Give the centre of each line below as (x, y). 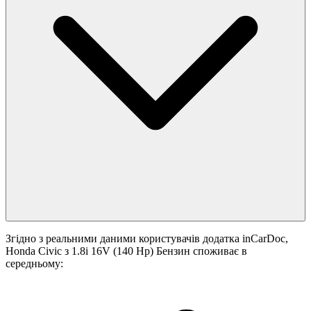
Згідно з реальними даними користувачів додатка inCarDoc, (147, 239)
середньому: (34, 264)
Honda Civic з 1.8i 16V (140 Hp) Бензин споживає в (126, 251)
